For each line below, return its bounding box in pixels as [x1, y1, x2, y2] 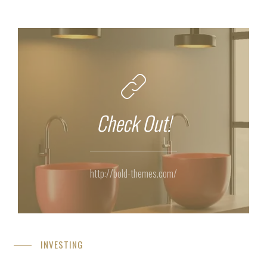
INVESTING [40, 238, 83, 252]
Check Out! [96, 107, 171, 138]
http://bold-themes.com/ [90, 166, 177, 181]
